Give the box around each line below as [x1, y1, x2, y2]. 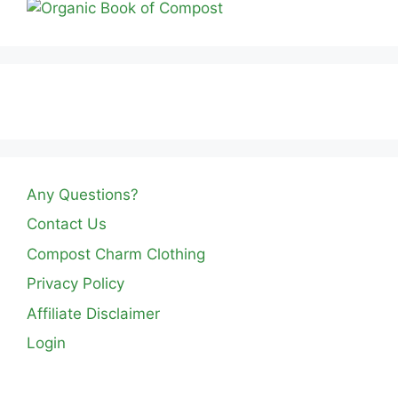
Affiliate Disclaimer [27, 304, 160, 322]
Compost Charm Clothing [27, 244, 205, 263]
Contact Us [27, 215, 107, 233]
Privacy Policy [27, 275, 124, 292]
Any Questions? [27, 185, 139, 203]
